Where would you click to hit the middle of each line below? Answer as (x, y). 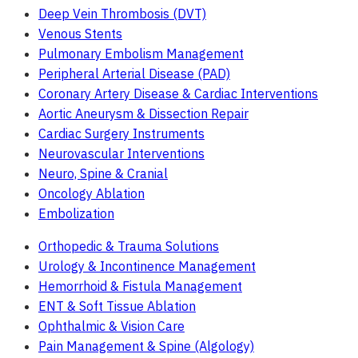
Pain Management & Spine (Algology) (146, 346)
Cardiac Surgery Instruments (121, 134)
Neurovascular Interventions (121, 154)
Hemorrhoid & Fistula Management (140, 286)
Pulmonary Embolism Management (141, 54)
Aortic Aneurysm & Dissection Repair (143, 114)
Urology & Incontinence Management (147, 267)
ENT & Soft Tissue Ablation (117, 306)
